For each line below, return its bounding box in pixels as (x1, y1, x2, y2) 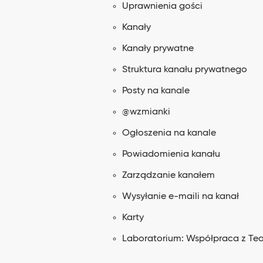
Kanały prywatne (122, 44, 194, 53)
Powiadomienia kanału (122, 150, 220, 159)
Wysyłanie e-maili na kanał (122, 192, 239, 201)
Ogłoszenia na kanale (122, 129, 216, 138)
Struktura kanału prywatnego (122, 65, 247, 75)
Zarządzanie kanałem (122, 171, 215, 180)
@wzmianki (122, 107, 170, 117)
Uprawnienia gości (122, 2, 203, 11)
